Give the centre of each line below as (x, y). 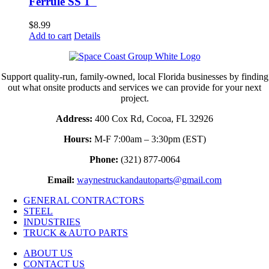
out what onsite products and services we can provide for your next (134, 88)
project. (134, 98)
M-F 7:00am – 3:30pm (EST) (149, 139)
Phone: (104, 160)
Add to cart (50, 36)
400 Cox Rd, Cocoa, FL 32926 (153, 119)
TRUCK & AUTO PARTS (76, 233)
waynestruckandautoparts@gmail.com (149, 180)
